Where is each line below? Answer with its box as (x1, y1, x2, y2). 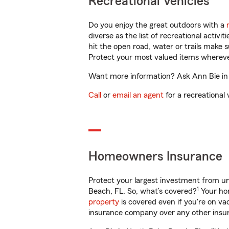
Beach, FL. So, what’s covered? (88, 187, 197, 195)
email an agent (112, 91, 164, 99)
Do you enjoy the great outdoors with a (88, 21, 226, 29)
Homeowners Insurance (88, 150, 222, 163)
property (88, 198, 119, 206)
